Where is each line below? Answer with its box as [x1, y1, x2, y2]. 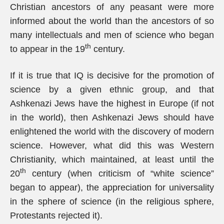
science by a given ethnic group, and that [10, 84, 214, 94]
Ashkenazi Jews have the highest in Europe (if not [10, 98, 214, 108]
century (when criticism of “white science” [26, 168, 214, 178]
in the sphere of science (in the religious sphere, [10, 196, 214, 206]
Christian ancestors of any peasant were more [10, 2, 214, 12]
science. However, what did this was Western [10, 140, 214, 150]
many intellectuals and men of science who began [10, 30, 214, 40]
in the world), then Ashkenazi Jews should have [10, 112, 214, 122]
